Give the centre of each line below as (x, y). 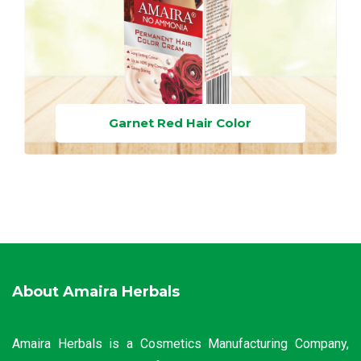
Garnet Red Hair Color (180, 123)
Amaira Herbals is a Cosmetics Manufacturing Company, (180, 344)
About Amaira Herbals (96, 292)
